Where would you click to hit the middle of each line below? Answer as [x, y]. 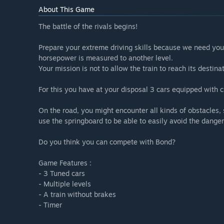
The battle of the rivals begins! [88, 26]
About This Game [66, 9]
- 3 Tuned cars [62, 173]
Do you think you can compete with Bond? [107, 142]
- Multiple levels [65, 184]
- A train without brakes [77, 194]
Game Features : [65, 163]
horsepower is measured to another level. [106, 58]
